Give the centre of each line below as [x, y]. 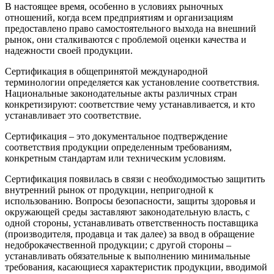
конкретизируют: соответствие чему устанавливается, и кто [130, 105]
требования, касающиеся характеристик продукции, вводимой [136, 267]
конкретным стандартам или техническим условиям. [115, 158]
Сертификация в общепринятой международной [106, 72]
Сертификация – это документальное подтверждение [116, 136]
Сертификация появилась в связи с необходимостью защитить [135, 179]
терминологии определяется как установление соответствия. [132, 83]
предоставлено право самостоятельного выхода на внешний [131, 29]
